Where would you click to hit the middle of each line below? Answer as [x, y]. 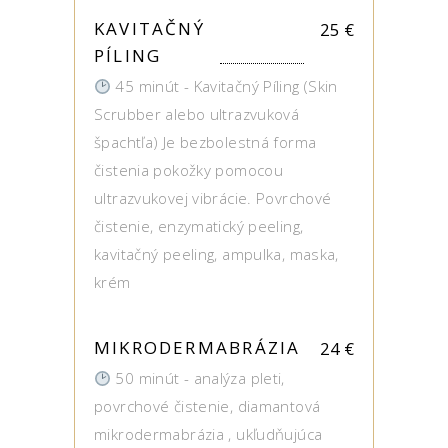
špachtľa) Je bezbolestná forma [205, 142]
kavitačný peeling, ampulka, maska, [216, 254]
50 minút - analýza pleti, [198, 378]
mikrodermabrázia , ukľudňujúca [208, 434]
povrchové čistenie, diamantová [207, 406]
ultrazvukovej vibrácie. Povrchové [213, 198]
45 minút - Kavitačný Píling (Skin [224, 86]
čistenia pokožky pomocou [188, 170]
